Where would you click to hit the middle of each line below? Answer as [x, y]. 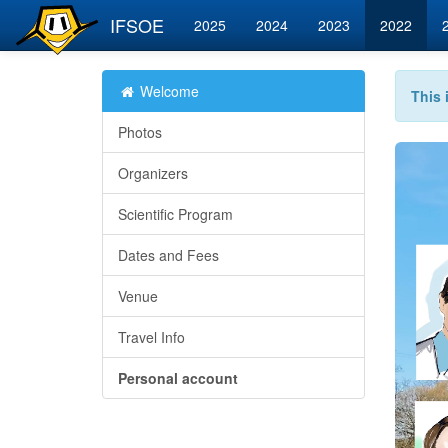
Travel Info [151, 337]
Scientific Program [175, 214]
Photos [140, 132]
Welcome [167, 91]
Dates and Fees [168, 255]
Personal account [178, 378]
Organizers [153, 173]
